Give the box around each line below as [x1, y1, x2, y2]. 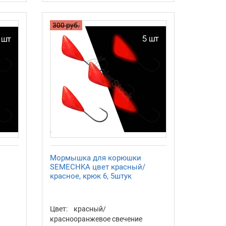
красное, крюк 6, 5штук [50, 171, 132, 181]
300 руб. [52, 21, 80, 30]
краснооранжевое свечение [50, 214, 143, 223]
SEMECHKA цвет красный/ [50, 162, 146, 172]
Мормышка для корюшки [50, 153, 142, 162]
